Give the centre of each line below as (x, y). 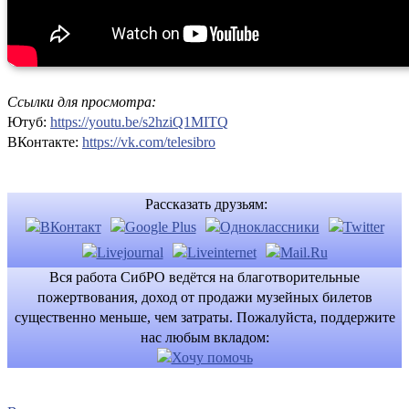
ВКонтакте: (45, 142)
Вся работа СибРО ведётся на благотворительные (204, 277)
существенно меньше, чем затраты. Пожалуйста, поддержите (204, 317)
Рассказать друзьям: (204, 204)
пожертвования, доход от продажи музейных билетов (204, 297)
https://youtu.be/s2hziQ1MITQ (139, 121)
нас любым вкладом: (204, 337)
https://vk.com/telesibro (149, 142)
